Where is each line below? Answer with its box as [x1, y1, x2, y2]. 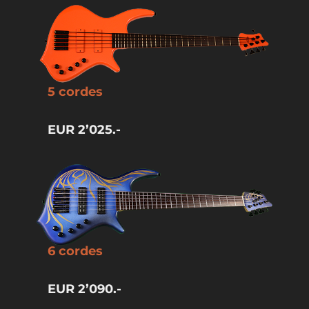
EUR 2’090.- [47, 281, 121, 297]
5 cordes [47, 84, 103, 100]
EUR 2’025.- [47, 122, 121, 138]
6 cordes [47, 243, 103, 259]
